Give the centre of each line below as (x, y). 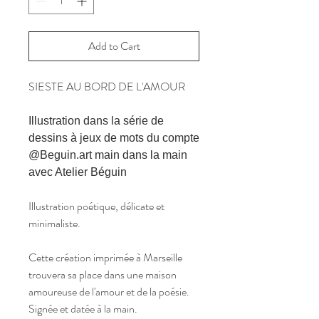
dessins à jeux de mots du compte (114, 138)
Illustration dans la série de (96, 121)
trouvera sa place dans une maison (103, 274)
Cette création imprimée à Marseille (105, 257)
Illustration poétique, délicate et (96, 206)
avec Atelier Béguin (78, 172)
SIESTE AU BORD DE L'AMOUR (107, 87)
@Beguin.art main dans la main (108, 155)
